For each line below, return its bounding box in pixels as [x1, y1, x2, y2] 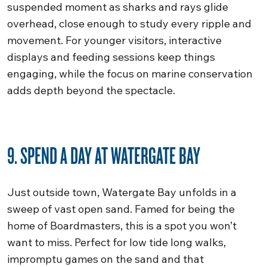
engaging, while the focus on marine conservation [7, 67, 253, 80]
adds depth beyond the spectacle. [7, 83, 175, 97]
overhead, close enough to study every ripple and [7, 17, 252, 30]
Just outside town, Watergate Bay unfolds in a [7, 185, 237, 199]
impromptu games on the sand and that [7, 252, 204, 266]
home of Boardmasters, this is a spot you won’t [7, 219, 237, 232]
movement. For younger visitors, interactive [7, 33, 222, 47]
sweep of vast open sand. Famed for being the [7, 202, 235, 216]
